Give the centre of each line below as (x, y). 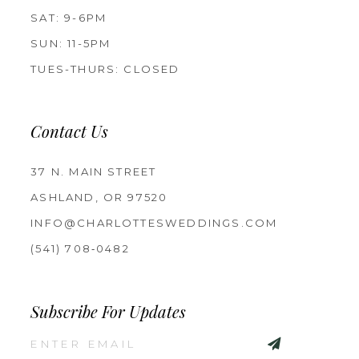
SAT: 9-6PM (69, 17)
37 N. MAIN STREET (94, 172)
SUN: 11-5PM (71, 43)
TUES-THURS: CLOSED (105, 69)
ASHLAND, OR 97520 (99, 198)
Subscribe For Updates (109, 314)
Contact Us (70, 134)
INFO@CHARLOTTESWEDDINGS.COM (154, 223)
